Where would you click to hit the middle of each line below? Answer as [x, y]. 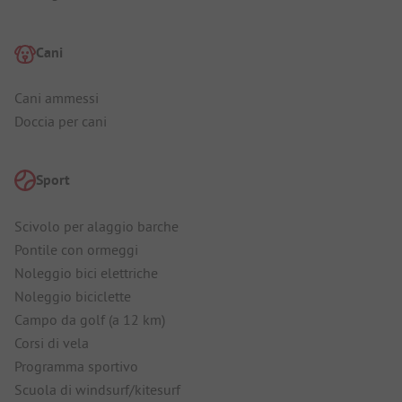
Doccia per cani [61, 121]
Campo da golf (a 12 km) [90, 319]
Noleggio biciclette [73, 296]
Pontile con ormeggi [76, 249]
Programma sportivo [76, 366]
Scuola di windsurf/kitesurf [97, 389]
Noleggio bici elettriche [86, 272]
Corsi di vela [52, 342]
